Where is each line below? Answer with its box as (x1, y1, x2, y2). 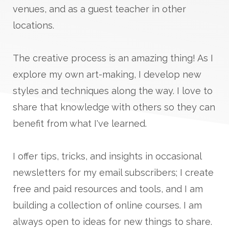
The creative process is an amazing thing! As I (13, 52, 213, 63)
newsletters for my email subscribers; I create (13, 167, 214, 178)
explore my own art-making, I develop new (13, 68, 201, 80)
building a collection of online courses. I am (13, 199, 202, 211)
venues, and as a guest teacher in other (13, 3, 186, 14)
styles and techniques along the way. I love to (13, 85, 213, 96)
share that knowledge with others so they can (13, 101, 215, 112)
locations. (13, 19, 54, 31)
